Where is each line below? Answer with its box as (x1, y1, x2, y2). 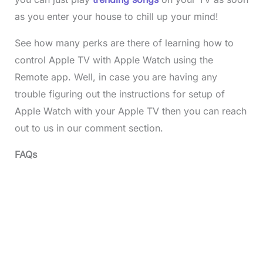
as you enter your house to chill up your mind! (14, 11, 218, 23)
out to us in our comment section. (14, 122, 163, 134)
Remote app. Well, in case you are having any (14, 71, 217, 83)
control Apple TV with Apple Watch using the (14, 54, 213, 66)
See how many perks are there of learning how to (14, 37, 234, 49)
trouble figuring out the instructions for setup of (14, 88, 225, 100)
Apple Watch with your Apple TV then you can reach (14, 105, 247, 117)
